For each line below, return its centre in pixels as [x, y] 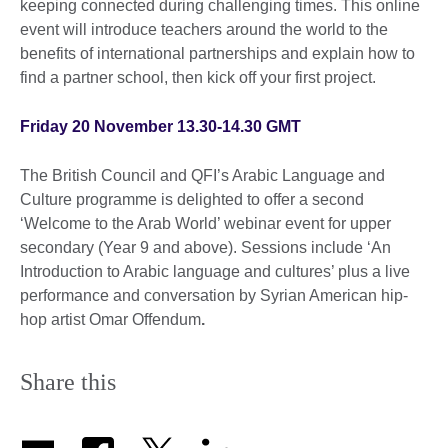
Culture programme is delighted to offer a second [192, 199]
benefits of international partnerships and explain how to [217, 53]
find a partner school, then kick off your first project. [198, 77]
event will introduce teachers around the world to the [204, 29]
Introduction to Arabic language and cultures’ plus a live [215, 271]
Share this [68, 381]
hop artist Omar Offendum [110, 319]
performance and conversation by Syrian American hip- [214, 295]
